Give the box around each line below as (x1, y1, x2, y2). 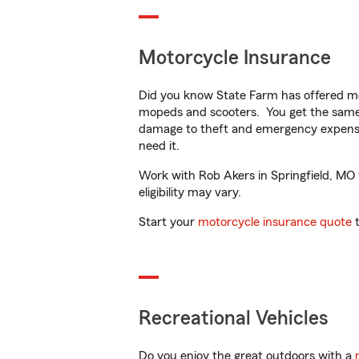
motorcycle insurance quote (198, 216, 352, 228)
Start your (139, 216, 198, 228)
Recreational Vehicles (139, 309, 329, 329)
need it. (139, 139, 183, 152)
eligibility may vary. (139, 186, 241, 199)
